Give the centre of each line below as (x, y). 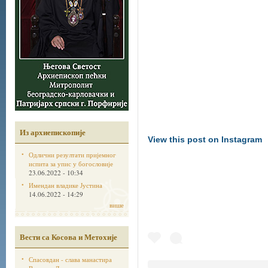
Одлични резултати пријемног (72, 155)
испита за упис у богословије (71, 164)
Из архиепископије (53, 132)
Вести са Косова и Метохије (68, 237)
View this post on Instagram (205, 139)
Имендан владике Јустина (66, 185)
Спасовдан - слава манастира (70, 259)
